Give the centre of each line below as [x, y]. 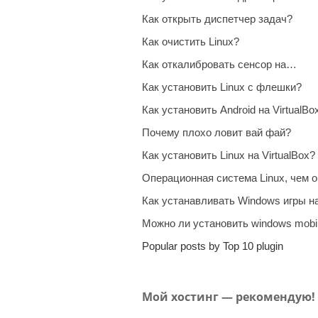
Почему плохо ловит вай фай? [216, 132]
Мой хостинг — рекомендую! [229, 297]
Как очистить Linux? [191, 42]
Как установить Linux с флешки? [222, 87]
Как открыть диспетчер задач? [217, 19]
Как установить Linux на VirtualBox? [229, 155]
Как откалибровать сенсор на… [219, 64]
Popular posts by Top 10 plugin [213, 246]
